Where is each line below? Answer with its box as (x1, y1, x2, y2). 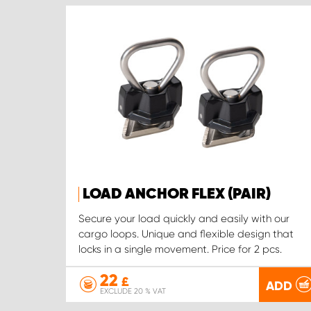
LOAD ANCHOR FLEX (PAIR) (83, 187, 271, 203)
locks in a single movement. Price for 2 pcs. (78, 243, 282, 256)
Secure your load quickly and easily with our (78, 212, 289, 226)
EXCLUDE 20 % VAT (100, 287, 166, 296)
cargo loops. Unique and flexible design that (78, 228, 294, 241)
